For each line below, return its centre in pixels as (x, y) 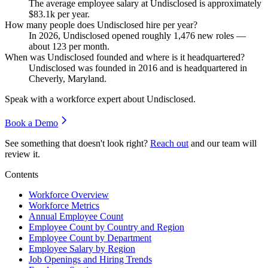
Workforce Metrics (64, 205)
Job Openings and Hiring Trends (90, 259)
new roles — (220, 35)
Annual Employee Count (76, 216)
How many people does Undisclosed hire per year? (101, 25)
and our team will (224, 143)
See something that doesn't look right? (76, 143)
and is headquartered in (202, 68)
